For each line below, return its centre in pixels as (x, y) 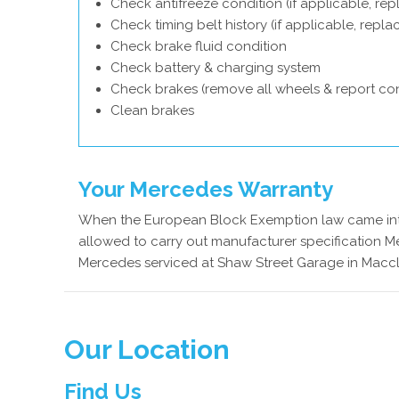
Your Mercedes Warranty (206, 189)
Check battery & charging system (216, 68)
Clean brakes (152, 110)
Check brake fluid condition (199, 46)
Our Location (147, 350)
